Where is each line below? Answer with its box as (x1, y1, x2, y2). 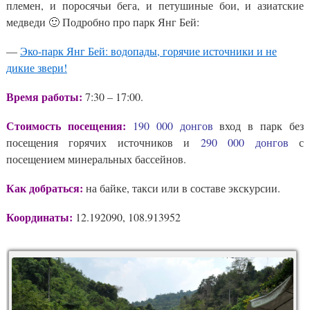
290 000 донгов (200, 134, 289, 149)
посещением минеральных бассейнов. (6, 151, 186, 166)
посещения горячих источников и (6, 134, 201, 149)
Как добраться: (6, 179, 83, 196)
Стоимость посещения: (6, 117, 126, 134)
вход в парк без (212, 118, 304, 133)
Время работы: (6, 88, 82, 104)
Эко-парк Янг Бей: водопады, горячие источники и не (20, 43, 277, 58)
